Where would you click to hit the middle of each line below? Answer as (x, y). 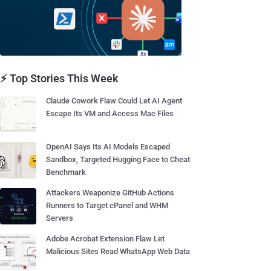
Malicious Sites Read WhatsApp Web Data (118, 251)
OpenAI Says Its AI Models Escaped (108, 147)
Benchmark (66, 172)
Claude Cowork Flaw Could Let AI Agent (114, 101)
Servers (60, 218)
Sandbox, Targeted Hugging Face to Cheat (118, 159)
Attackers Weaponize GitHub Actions (110, 193)
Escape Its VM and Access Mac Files (110, 113)
